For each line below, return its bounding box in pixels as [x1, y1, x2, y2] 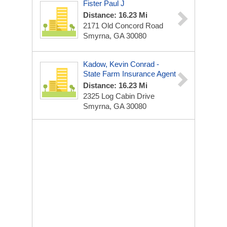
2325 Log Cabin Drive [83, 92, 155, 100]
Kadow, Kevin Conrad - [83, 60, 159, 68]
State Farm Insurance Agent [83, 69, 176, 78]
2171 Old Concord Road [83, 21, 163, 30]
